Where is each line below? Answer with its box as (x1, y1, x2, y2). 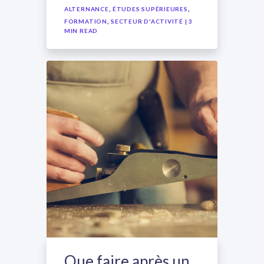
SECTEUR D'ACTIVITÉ (110, 18, 184, 25)
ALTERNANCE (64, 5, 109, 12)
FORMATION (64, 18, 107, 25)
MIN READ (64, 27, 98, 34)
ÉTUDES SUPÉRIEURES (112, 5, 188, 12)
